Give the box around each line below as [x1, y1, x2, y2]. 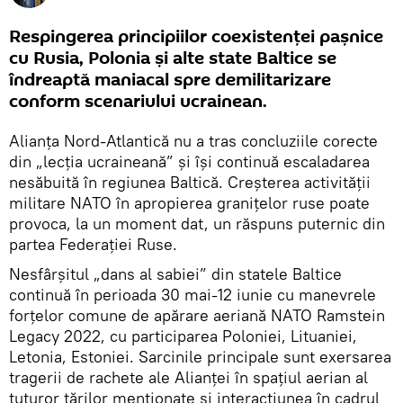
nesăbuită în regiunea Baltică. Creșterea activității [9, 171, 371, 193]
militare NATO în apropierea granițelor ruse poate [9, 192, 370, 213]
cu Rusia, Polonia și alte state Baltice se [9, 45, 336, 71]
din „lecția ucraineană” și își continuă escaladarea [9, 150, 370, 172]
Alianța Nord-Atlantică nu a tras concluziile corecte [9, 130, 378, 151]
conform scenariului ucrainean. [9, 88, 267, 114]
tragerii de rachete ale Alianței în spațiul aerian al [9, 366, 368, 388]
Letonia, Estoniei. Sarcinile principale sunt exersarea [9, 345, 391, 367]
